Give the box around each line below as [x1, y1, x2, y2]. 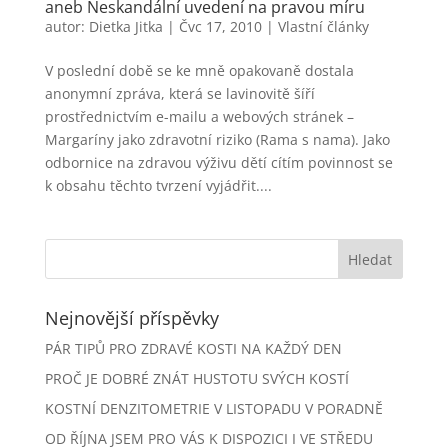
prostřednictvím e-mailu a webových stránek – [44, 107, 354, 126]
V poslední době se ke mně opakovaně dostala [44, 61, 354, 80]
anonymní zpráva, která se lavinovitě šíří [44, 84, 315, 103]
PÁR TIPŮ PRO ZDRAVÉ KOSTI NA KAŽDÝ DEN [44, 339, 342, 358]
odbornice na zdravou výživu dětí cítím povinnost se [44, 153, 393, 172]
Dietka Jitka [88, 17, 163, 36]
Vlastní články [277, 17, 369, 36]
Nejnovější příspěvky [44, 306, 219, 330]
